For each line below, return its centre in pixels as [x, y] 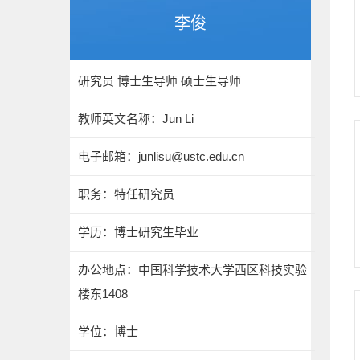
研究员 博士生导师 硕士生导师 [160, 81]
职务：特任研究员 [126, 194]
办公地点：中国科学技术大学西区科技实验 [192, 270]
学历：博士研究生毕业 [138, 232]
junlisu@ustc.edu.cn [191, 156]
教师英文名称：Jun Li [136, 119]
